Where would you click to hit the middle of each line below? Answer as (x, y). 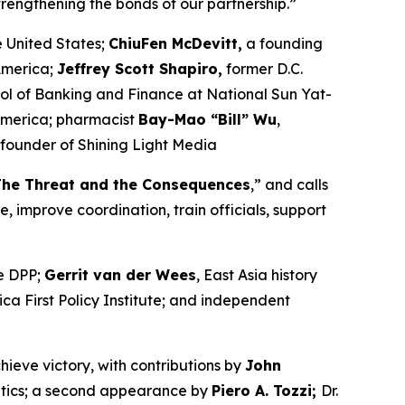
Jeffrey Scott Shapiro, (140, 69)
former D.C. (263, 69)
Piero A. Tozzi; (266, 391)
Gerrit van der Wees (120, 275)
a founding (283, 43)
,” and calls (289, 184)
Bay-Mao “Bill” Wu (207, 119)
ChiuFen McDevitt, (175, 43)
